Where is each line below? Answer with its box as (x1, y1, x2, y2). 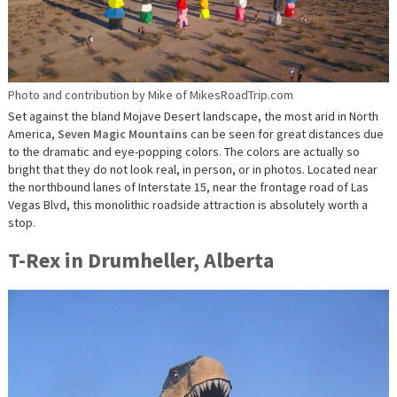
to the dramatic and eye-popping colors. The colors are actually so (7, 143, 360, 160)
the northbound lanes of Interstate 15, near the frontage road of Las (7, 178, 369, 195)
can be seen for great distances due (187, 125, 384, 142)
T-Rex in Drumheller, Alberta (7, 245, 274, 274)
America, (7, 125, 58, 142)
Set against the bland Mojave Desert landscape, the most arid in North (7, 107, 378, 124)
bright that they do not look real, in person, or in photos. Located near (7, 160, 378, 177)
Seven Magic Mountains (57, 125, 188, 142)
